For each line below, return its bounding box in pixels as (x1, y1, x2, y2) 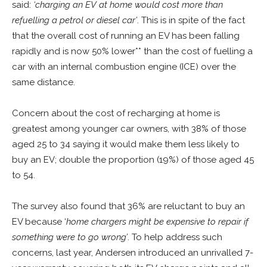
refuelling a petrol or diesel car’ (12, 14, 137, 26)
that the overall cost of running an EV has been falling (12, 30, 240, 41)
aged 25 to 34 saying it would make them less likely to (12, 138, 240, 150)
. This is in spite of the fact (137, 14, 245, 26)
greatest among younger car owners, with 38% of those (12, 123, 246, 134)
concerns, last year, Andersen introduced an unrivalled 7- (12, 247, 253, 258)
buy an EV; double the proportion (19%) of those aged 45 (12, 154, 254, 165)
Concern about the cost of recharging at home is (12, 107, 220, 119)
